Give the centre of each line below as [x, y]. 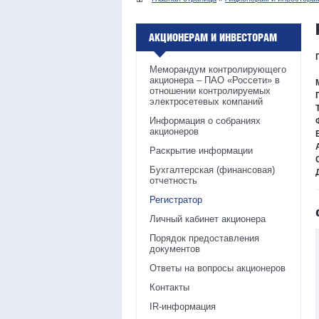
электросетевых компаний [206, 102]
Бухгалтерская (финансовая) [212, 170]
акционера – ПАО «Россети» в [215, 80]
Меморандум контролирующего [218, 70]
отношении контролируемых [210, 91]
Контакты [169, 288]
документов [175, 249]
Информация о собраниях [205, 121]
